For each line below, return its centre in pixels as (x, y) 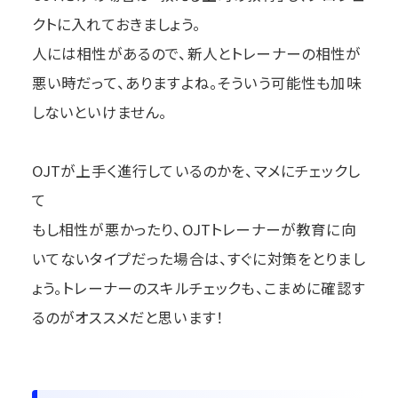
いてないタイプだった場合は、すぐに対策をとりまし (198, 259)
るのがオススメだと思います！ (128, 318)
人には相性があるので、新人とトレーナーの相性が (196, 54)
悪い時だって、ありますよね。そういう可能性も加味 (196, 83)
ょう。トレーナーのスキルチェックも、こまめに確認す (198, 288)
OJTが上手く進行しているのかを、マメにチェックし (195, 171)
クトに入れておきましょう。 (116, 24)
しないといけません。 (99, 112)
